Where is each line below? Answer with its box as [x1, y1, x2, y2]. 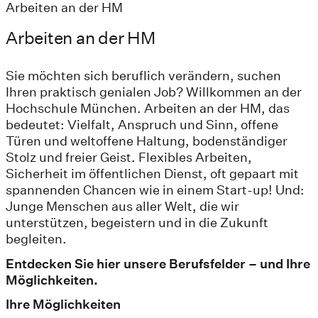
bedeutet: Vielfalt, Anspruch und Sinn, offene [6, 116, 278, 132]
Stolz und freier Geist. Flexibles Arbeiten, [6, 149, 252, 165]
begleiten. [6, 231, 67, 246]
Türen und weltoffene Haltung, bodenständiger [6, 133, 287, 148]
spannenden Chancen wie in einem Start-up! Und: [6, 182, 305, 197]
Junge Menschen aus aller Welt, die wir [6, 198, 239, 214]
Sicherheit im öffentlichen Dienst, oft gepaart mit [6, 165, 299, 181]
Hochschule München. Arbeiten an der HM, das [6, 100, 290, 116]
